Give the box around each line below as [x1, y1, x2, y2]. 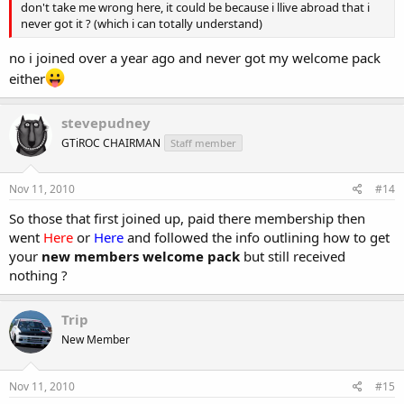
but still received [240, 247, 345, 266]
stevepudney [61, 113, 151, 132]
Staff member [170, 135, 236, 150]
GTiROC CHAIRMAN [61, 134, 161, 151]
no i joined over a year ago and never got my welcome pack [9, 48, 381, 67]
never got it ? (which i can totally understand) [21, 15, 262, 32]
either [9, 69, 45, 87]
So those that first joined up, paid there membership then [9, 209, 365, 228]
